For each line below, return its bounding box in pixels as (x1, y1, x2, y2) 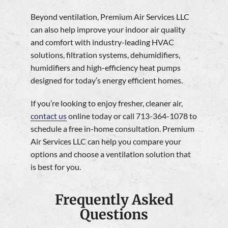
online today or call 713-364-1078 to (67, 111, 197, 121)
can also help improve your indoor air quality (31, 24, 185, 35)
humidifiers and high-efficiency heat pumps (31, 63, 181, 73)
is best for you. (31, 162, 81, 172)
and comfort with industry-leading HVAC (31, 37, 174, 47)
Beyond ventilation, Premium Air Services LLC (31, 12, 189, 22)
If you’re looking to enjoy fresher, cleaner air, (31, 98, 183, 108)
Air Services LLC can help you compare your (31, 136, 181, 147)
